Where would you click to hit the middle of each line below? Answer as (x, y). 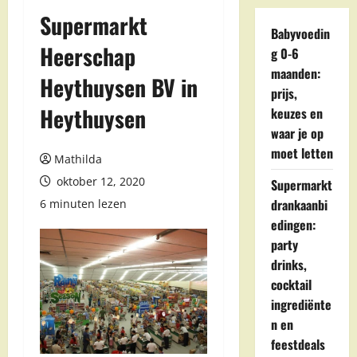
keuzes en (296, 113)
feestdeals (298, 344)
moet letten (302, 153)
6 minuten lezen (83, 204)
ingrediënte (301, 304)
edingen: (293, 225)
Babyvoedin (300, 33)
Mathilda (78, 159)
